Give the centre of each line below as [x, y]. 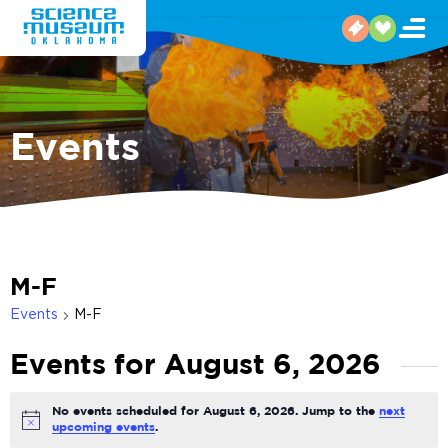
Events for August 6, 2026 [195, 366]
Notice [41, 426]
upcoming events [103, 428]
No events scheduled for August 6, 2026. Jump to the [215, 412]
